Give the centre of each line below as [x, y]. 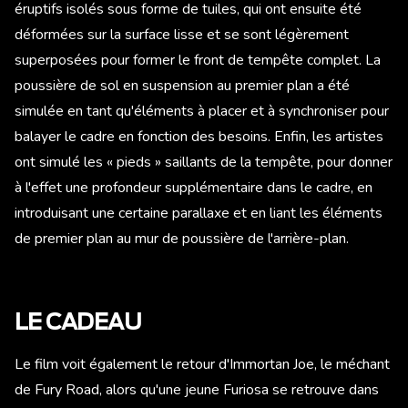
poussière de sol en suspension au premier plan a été [182, 85]
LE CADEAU [78, 323]
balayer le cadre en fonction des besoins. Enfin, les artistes [199, 136]
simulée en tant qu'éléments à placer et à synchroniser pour [202, 111]
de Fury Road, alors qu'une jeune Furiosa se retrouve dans [197, 389]
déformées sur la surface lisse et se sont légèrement [182, 34]
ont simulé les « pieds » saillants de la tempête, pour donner [204, 162]
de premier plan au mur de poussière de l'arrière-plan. [182, 238]
